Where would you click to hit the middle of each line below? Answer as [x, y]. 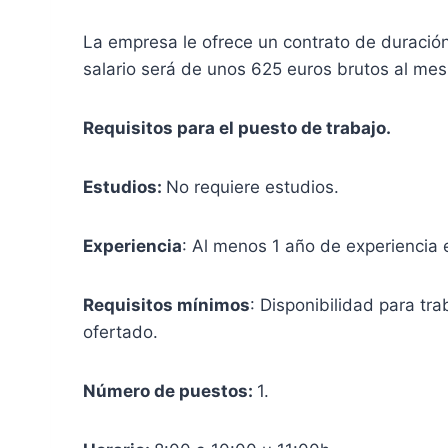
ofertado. [120, 331]
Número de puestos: [170, 390]
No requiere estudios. [252, 186]
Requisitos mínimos [166, 304]
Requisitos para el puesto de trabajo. [237, 127]
